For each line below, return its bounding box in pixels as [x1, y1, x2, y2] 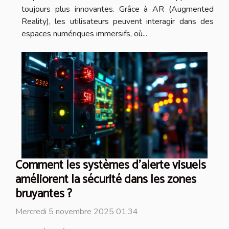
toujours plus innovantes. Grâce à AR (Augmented [21, 3, 214, 15]
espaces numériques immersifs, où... [21, 28, 147, 39]
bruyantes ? [15, 184, 72, 204]
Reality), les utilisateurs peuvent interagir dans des [21, 15, 214, 27]
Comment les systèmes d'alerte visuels [15, 155, 206, 175]
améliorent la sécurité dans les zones [15, 169, 196, 190]
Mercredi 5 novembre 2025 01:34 [15, 205, 138, 217]
